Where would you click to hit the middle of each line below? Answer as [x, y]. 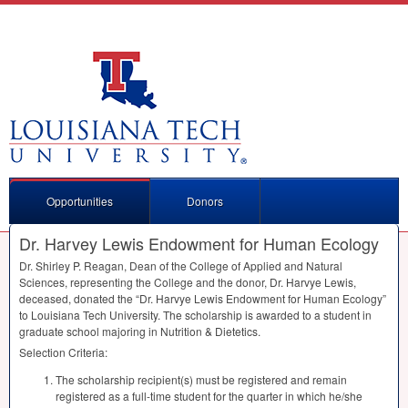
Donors [205, 201]
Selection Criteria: [63, 352]
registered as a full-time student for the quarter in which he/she [209, 396]
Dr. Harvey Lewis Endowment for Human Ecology [199, 243]
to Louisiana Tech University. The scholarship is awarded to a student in [195, 315]
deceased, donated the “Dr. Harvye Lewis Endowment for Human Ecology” [203, 298]
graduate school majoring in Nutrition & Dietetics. [140, 331]
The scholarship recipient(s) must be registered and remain [201, 379]
